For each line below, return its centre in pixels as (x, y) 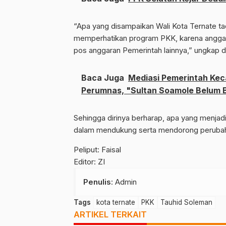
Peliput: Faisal (97, 149)
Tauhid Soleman (186, 202)
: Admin (124, 182)
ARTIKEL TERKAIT (110, 214)
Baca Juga (103, 77)
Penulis (97, 182)
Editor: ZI (89, 161)
